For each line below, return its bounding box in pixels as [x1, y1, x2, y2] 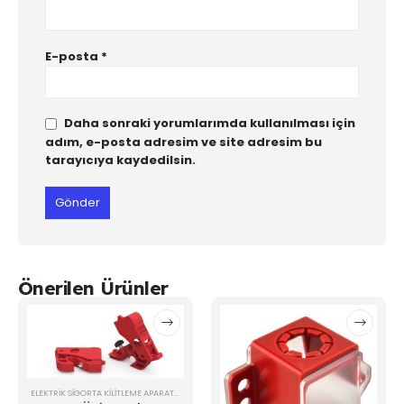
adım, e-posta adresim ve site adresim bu [45, 133, 322, 151]
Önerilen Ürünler [18, 275, 169, 299]
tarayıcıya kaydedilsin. [45, 151, 196, 170]
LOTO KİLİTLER [180, 387, 234, 399]
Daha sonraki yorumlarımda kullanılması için [64, 115, 355, 133]
